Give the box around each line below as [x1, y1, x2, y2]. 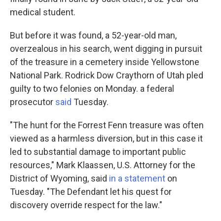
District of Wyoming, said [10, 173, 109, 184]
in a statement [109, 173, 165, 184]
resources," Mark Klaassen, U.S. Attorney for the [10, 160, 195, 171]
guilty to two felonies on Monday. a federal [10, 83, 174, 94]
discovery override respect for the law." [10, 200, 162, 211]
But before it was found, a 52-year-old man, [10, 30, 177, 41]
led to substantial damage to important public [10, 147, 186, 157]
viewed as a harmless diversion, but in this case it [10, 133, 203, 144]
